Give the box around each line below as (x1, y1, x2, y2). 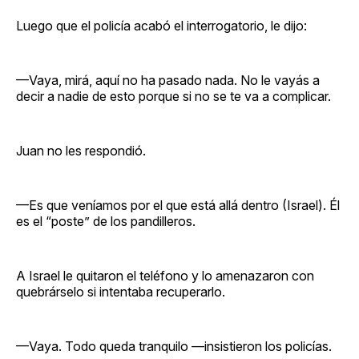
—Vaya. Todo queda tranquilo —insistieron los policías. (16, 337, 332, 354)
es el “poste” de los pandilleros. (16, 212, 196, 229)
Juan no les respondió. (16, 142, 146, 159)
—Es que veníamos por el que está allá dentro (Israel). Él (16, 196, 340, 213)
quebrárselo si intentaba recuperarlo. (16, 283, 225, 300)
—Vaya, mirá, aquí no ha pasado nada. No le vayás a (16, 71, 320, 88)
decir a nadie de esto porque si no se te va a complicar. (16, 87, 331, 104)
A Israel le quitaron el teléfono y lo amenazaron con (16, 267, 314, 284)
